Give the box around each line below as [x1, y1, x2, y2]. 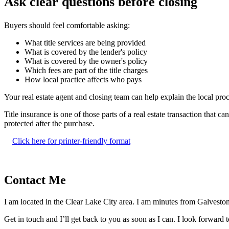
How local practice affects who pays [25, 75, 142, 84]
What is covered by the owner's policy [25, 56, 148, 65]
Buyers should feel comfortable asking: [4, 20, 130, 30]
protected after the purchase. [4, 119, 95, 128]
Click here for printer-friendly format [12, 136, 130, 145]
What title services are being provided [25, 38, 146, 47]
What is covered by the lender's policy [25, 47, 147, 56]
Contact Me [4, 173, 66, 187]
